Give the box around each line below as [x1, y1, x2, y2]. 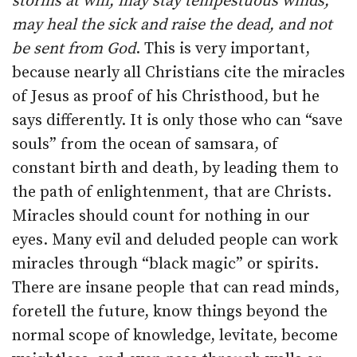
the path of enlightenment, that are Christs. [12, 182, 331, 202]
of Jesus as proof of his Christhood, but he [12, 87, 320, 107]
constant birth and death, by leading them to [12, 159, 339, 178]
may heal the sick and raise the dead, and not [12, 15, 332, 35]
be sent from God [12, 39, 135, 59]
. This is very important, [135, 39, 310, 59]
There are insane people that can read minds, [12, 278, 339, 298]
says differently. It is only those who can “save [12, 111, 343, 131]
